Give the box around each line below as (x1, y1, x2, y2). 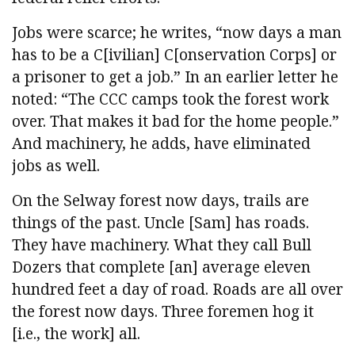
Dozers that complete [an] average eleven (12, 256, 311, 278)
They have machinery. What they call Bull (12, 234, 311, 256)
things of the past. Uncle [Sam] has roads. (12, 212, 309, 234)
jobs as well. (12, 155, 100, 177)
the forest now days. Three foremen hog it (12, 300, 314, 323)
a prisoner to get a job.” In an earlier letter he (12, 66, 338, 88)
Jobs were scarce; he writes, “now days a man (12, 21, 342, 44)
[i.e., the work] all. (12, 323, 140, 345)
